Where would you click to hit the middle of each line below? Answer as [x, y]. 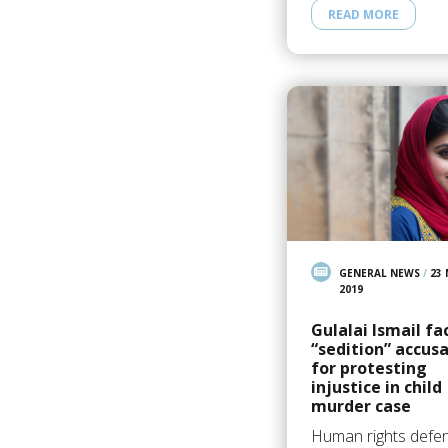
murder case [360, 405]
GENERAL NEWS [379, 272]
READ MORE [363, 14]
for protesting [368, 367]
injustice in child [376, 386]
